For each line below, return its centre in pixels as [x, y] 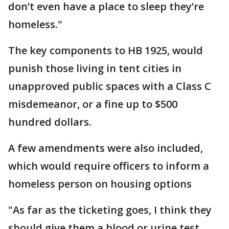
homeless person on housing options [100, 184]
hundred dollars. [51, 122]
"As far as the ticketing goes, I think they [110, 210]
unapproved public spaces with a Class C [110, 86]
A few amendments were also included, [106, 148]
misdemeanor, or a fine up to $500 [93, 104]
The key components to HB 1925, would [106, 50]
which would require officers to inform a [109, 166]
